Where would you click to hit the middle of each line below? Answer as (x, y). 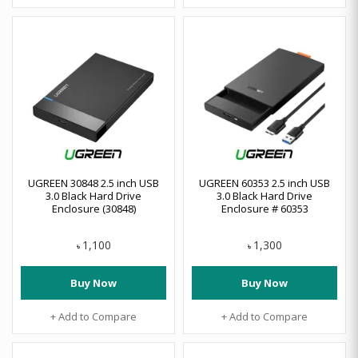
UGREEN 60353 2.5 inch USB (265, 183)
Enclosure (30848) (93, 209)
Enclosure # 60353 (265, 209)
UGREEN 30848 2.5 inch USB (93, 183)
